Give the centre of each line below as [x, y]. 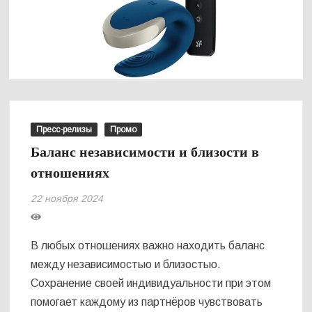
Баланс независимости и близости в [145, 152]
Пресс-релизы [64, 129]
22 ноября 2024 [67, 198]
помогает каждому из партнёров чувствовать [147, 302]
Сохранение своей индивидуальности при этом [151, 283]
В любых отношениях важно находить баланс [148, 245]
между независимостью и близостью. [126, 264]
